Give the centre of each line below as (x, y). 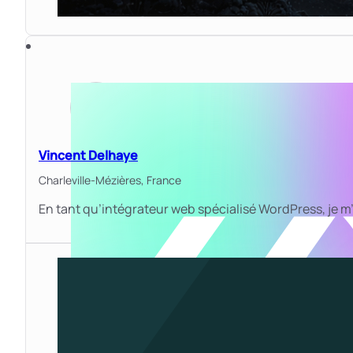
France (164, 180)
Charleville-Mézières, (93, 180)
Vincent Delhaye (88, 155)
